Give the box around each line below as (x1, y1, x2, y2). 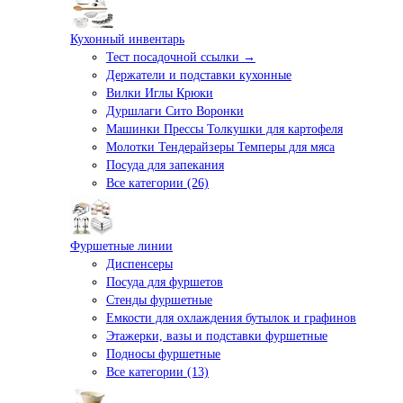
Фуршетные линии (70, 239, 173, 254)
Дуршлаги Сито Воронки (106, 104, 244, 119)
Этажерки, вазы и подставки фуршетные (106, 329, 327, 344)
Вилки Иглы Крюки (106, 86, 213, 101)
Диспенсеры (106, 257, 173, 272)
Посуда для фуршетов (106, 275, 223, 290)
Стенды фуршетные (106, 293, 212, 308)
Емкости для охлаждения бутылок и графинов (106, 311, 356, 326)
